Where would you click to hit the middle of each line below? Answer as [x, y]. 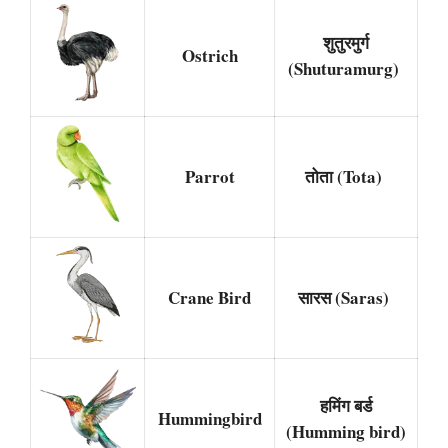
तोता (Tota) [346, 176]
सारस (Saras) [346, 297]
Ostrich [209, 55]
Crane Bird [209, 297]
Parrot [209, 176]
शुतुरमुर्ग [346, 42]
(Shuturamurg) [346, 68]
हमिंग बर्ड [346, 405]
